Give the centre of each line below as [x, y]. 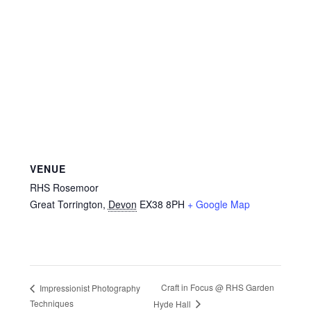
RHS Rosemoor [64, 187]
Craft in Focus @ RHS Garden [217, 287]
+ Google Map [218, 204]
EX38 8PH [162, 204]
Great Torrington [66, 204]
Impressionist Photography [89, 287]
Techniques [51, 303]
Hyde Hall [173, 303]
